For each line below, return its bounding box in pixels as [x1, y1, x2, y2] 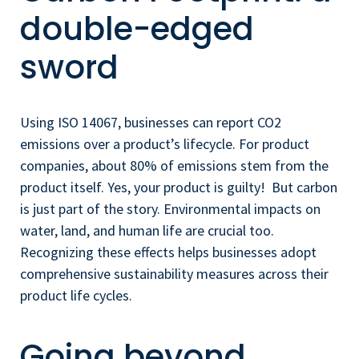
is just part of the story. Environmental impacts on [20, 199, 321, 218]
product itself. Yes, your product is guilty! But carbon [20, 177, 337, 196]
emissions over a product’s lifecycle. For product [20, 134, 309, 153]
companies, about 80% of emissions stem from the [20, 155, 329, 175]
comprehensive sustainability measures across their [20, 264, 329, 283]
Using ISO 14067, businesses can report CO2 [20, 112, 281, 131]
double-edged [20, 6, 254, 51]
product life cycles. [20, 285, 132, 305]
